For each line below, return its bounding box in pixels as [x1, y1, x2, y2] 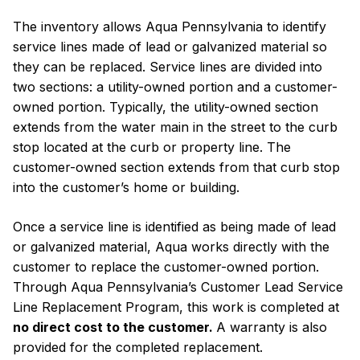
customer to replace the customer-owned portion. [13, 258, 319, 275]
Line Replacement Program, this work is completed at [13, 298, 339, 315]
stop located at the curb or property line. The [13, 138, 291, 155]
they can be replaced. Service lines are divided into [13, 58, 322, 75]
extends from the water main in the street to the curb [13, 118, 337, 135]
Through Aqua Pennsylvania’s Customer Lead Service [13, 278, 343, 295]
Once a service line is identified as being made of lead [13, 218, 336, 235]
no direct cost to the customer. [13, 318, 216, 335]
